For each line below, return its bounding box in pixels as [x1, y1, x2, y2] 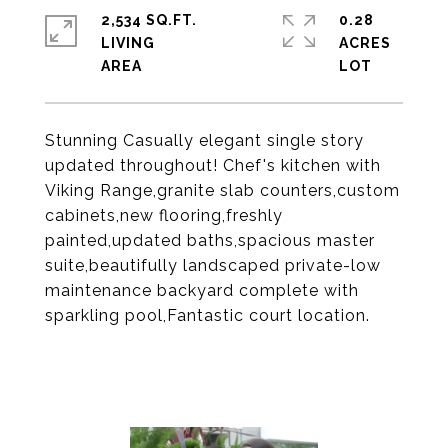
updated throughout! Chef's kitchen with [45, 156, 381, 175]
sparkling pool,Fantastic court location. [45, 306, 370, 325]
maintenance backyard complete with [45, 281, 359, 300]
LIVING [101, 35, 155, 51]
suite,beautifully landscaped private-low [45, 256, 381, 275]
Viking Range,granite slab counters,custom [45, 181, 400, 200]
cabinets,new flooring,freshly [45, 206, 283, 225]
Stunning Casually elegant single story [45, 131, 364, 150]
